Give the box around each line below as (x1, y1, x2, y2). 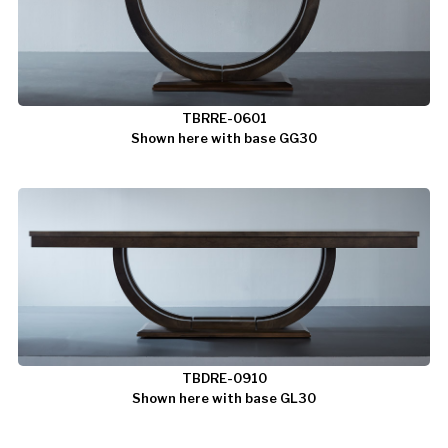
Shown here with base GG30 (131, 130, 317, 147)
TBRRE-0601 (181, 110, 267, 127)
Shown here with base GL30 (132, 390, 316, 407)
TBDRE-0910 (181, 370, 267, 387)
